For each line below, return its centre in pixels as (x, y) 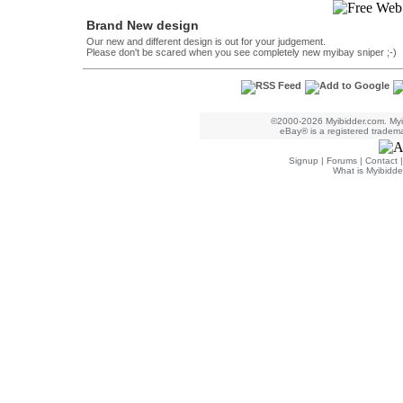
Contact (381, 161)
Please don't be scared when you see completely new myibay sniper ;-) (242, 52)
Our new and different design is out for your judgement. (206, 41)
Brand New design (143, 25)
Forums (342, 161)
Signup (304, 161)
